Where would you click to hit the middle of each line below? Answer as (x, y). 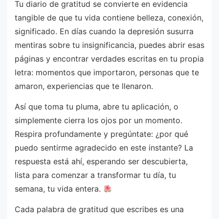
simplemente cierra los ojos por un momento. (99, 120)
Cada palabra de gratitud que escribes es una (99, 209)
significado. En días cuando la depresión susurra (104, 32)
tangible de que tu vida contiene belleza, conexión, (109, 18)
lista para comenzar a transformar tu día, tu (95, 175)
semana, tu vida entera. (59, 188)
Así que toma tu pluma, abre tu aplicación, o (97, 106)
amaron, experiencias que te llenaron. (84, 86)
